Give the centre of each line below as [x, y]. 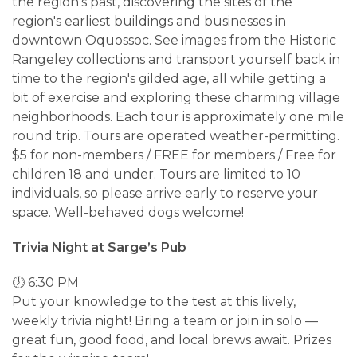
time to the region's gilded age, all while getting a [169, 78]
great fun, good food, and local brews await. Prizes [172, 339]
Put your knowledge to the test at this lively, [154, 301]
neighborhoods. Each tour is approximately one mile [178, 116]
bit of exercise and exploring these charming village [176, 97]
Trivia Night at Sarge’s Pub [99, 247]
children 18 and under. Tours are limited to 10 [156, 174]
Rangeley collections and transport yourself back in [176, 59]
